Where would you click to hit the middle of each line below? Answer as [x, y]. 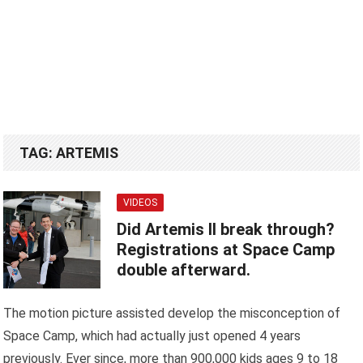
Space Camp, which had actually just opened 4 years [152, 336]
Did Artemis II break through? [226, 230]
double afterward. [184, 270]
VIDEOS [141, 203]
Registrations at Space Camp [226, 250]
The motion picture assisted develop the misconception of [172, 314]
